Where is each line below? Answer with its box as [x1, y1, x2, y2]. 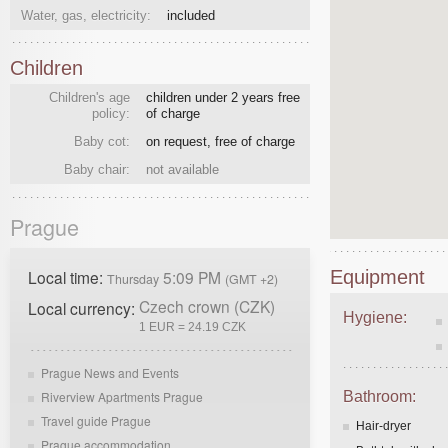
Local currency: [28, 296, 139, 319]
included [167, 8, 215, 24]
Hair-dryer [356, 419, 412, 434]
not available [146, 161, 219, 177]
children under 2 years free [146, 89, 300, 105]
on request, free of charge [146, 133, 295, 149]
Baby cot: [74, 133, 130, 149]
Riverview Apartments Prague [41, 387, 204, 405]
